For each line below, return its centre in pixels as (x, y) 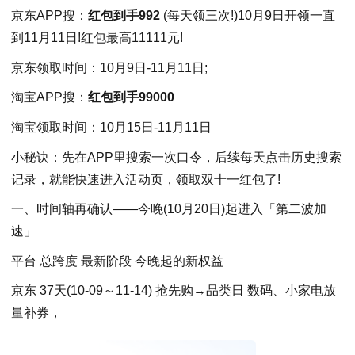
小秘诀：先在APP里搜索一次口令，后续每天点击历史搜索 (176, 157)
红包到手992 (124, 16)
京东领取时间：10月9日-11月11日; (109, 67)
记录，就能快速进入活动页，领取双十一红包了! (146, 179)
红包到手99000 (131, 97)
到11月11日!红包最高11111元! (97, 38)
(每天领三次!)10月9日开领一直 (248, 16)
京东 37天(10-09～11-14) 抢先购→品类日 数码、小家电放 (174, 291)
